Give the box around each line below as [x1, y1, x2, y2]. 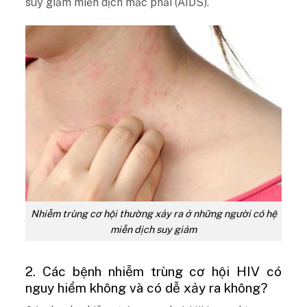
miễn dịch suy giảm [110, 223, 197, 235]
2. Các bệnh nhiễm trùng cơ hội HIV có [25, 263, 282, 279]
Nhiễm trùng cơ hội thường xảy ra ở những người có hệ [30, 207, 277, 219]
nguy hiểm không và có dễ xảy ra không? [25, 280, 268, 295]
